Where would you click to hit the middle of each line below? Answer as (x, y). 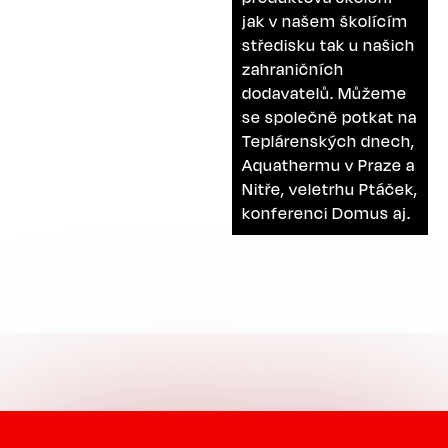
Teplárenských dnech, (328, 140)
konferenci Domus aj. (326, 212)
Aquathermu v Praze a (328, 164)
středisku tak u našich (328, 44)
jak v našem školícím (325, 20)
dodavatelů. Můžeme (324, 92)
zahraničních (293, 68)
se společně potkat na (329, 116)
